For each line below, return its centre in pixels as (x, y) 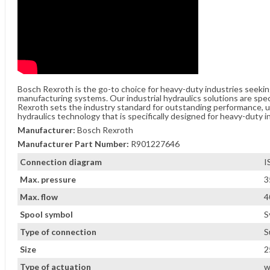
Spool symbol (46, 214)
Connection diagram (61, 162)
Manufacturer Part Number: (73, 144)
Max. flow (39, 197)
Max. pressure (48, 179)
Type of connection (58, 232)
